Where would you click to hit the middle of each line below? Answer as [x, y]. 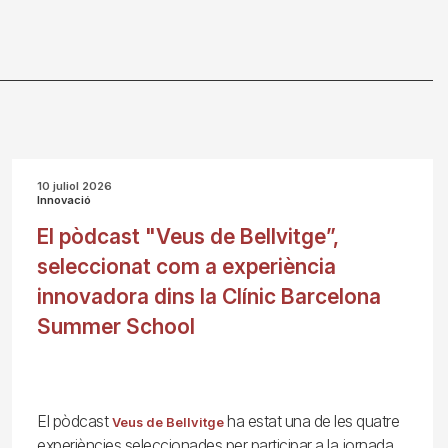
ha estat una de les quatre [311, 421]
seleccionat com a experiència [187, 266]
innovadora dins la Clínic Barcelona [209, 296]
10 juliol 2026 [75, 186]
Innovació [64, 200]
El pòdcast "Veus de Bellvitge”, [188, 236]
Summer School [116, 326]
